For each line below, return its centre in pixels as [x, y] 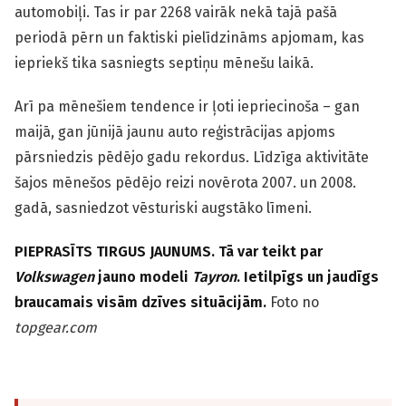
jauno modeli [143, 277]
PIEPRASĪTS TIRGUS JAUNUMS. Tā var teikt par [169, 252]
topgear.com [56, 328]
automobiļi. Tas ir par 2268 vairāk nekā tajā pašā [176, 13]
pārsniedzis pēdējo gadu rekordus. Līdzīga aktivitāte [192, 158]
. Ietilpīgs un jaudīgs [308, 277]
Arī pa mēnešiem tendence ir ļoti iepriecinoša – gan [187, 107]
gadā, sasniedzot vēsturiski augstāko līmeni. [163, 208]
